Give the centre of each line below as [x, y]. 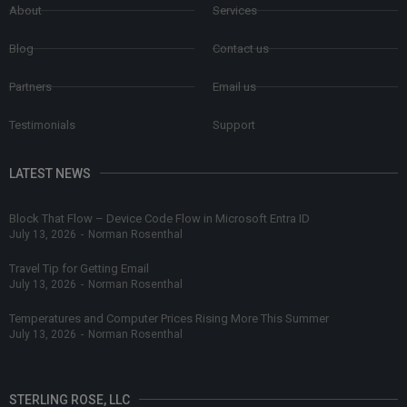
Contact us [241, 48]
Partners [30, 86]
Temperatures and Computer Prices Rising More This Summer [169, 318]
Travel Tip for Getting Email [79, 268]
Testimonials [42, 124]
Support [234, 124]
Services [235, 10]
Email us [234, 86]
